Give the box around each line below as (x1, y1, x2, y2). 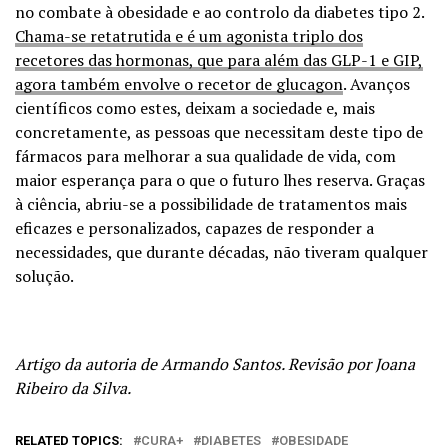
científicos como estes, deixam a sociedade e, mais (15, 96, 375, 119)
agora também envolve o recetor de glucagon (15, 72, 343, 95)
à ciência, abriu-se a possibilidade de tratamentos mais (15, 192, 407, 215)
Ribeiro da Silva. (15, 376, 131, 399)
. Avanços (343, 72, 410, 95)
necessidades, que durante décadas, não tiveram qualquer (15, 240, 428, 263)
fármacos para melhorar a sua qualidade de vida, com (15, 144, 396, 167)
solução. (15, 264, 74, 287)
